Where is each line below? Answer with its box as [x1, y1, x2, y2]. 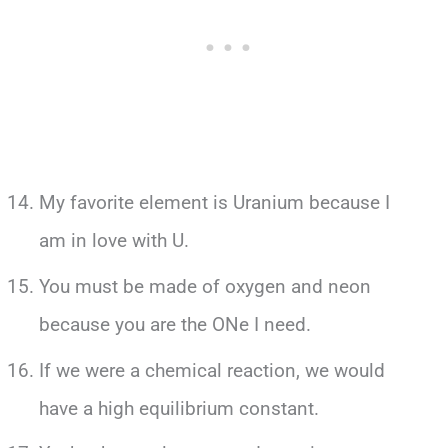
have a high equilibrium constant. [38, 396, 319, 420]
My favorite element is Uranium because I [38, 191, 390, 215]
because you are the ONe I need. [38, 313, 311, 337]
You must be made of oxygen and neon [38, 275, 371, 299]
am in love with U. [38, 229, 189, 253]
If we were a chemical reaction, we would [38, 358, 385, 382]
